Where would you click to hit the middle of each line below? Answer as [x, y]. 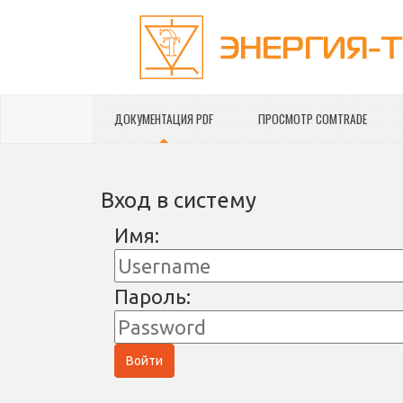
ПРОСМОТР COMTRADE [313, 119]
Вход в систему [179, 200]
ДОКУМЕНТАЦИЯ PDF [164, 119]
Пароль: [152, 296]
